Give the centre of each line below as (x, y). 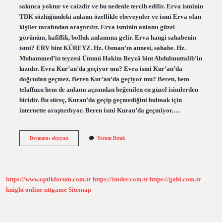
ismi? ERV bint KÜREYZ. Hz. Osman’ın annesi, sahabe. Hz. (102, 48)
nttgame (55, 190)
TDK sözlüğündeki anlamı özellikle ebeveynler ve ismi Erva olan (110, 17)
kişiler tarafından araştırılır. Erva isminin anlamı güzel (97, 27)
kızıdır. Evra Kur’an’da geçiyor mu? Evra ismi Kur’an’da (101, 69)
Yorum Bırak (111, 138)
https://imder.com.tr (120, 180)
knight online (24, 190)
